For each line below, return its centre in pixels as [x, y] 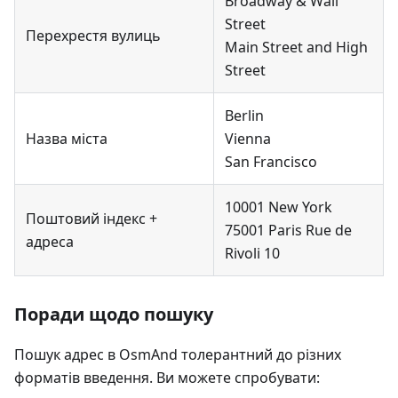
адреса [50, 242]
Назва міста [67, 139]
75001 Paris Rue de [288, 231]
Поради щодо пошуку [114, 314]
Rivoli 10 [252, 254]
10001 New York [279, 207]
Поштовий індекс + [92, 219]
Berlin [244, 116]
